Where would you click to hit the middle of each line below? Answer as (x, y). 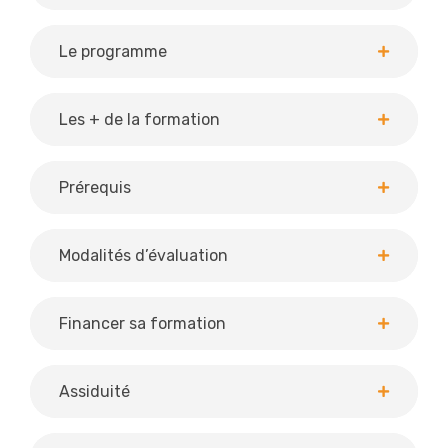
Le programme (113, 51)
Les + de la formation (139, 119)
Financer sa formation (142, 323)
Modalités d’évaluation (143, 255)
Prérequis (95, 187)
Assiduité (94, 391)
